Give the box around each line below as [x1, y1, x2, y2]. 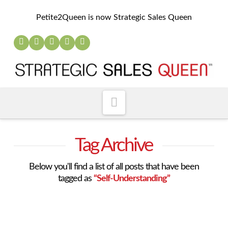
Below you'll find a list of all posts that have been [28, 162, 199, 172]
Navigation [117, 95, 175, 108]
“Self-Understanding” [93, 174, 170, 183]
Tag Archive [75, 136, 153, 155]
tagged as [58, 174, 94, 183]
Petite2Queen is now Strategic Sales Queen [36, 13, 192, 21]
